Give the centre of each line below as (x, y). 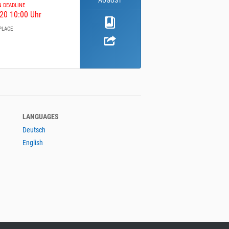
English (33, 143)
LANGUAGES (41, 117)
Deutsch (34, 130)
